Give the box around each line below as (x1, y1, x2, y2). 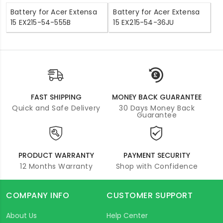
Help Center (107, 210, 148, 221)
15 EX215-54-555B (10, 17, 71, 27)
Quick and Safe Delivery (12, 103, 101, 113)
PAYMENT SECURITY (123, 150, 190, 160)
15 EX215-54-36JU (113, 17, 174, 27)
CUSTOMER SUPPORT (107, 189, 193, 201)
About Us (6, 210, 37, 221)
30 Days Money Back (119, 103, 195, 113)
